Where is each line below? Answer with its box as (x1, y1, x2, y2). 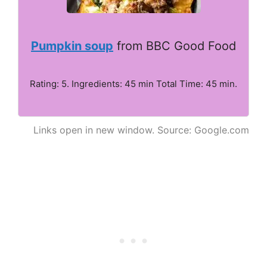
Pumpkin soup (31, 38, 113, 53)
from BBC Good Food (113, 38, 236, 53)
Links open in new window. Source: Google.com (33, 123, 249, 136)
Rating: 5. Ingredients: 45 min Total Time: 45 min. (30, 77, 237, 89)
